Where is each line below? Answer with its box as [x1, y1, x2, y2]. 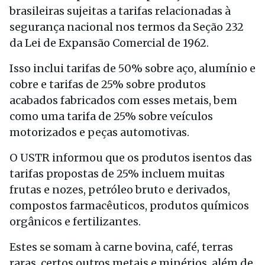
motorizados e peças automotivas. [9, 125, 189, 139]
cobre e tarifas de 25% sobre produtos [9, 77, 206, 91]
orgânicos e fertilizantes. [9, 215, 141, 228]
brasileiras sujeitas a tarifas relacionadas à [9, 4, 231, 18]
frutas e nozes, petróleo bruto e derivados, [9, 183, 230, 196]
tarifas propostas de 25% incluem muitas [9, 167, 225, 180]
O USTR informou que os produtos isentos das [9, 151, 252, 164]
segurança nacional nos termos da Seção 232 [9, 20, 244, 34]
